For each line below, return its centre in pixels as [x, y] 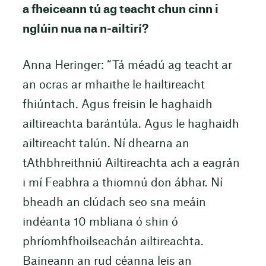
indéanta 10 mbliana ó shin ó [100, 223]
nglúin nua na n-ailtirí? [85, 29]
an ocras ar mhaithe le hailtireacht [113, 85]
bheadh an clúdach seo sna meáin [114, 203]
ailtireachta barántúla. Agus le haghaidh [131, 125]
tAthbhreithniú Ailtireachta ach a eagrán [131, 164]
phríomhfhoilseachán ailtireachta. [113, 242]
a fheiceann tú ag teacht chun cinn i [120, 9]
